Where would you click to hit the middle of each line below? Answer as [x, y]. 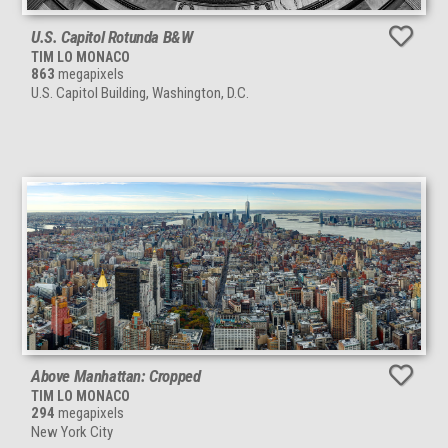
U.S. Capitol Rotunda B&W [112, 36]
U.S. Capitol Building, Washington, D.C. [140, 92]
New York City [72, 432]
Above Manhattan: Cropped [116, 376]
